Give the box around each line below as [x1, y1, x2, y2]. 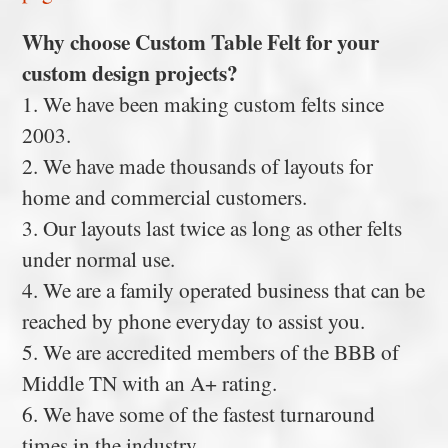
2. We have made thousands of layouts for [22, 151, 374, 181]
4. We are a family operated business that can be [22, 275, 426, 305]
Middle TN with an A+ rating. [22, 368, 278, 398]
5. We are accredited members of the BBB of [22, 337, 400, 367]
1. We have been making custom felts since [22, 89, 385, 119]
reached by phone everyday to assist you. [22, 306, 366, 336]
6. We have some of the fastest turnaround [22, 399, 376, 429]
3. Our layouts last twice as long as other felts [22, 213, 403, 243]
